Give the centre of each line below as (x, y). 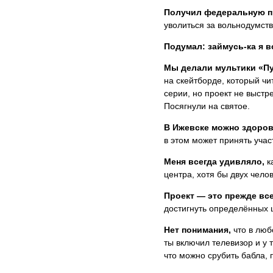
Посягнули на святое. (207, 106)
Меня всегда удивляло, (214, 161)
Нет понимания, (197, 230)
